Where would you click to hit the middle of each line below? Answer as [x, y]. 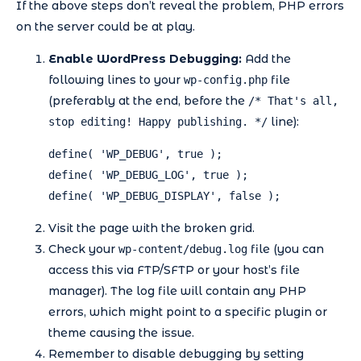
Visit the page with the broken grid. [151, 228]
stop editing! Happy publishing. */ [158, 121]
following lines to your [116, 79]
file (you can [286, 249]
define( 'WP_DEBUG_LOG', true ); [148, 174]
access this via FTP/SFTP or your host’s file [174, 270]
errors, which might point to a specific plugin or [188, 311]
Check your [83, 249]
